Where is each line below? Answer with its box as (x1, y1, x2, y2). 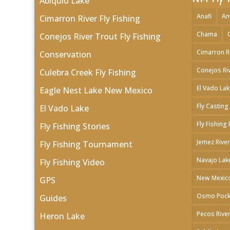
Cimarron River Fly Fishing (40, 12, 141, 24)
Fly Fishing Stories (40, 120, 110, 132)
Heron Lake (40, 210, 85, 222)
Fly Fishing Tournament (40, 138, 133, 150)
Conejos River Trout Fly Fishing (40, 30, 161, 42)
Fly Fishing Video (40, 156, 105, 168)
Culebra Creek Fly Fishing (40, 66, 137, 78)
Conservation (40, 48, 92, 60)
